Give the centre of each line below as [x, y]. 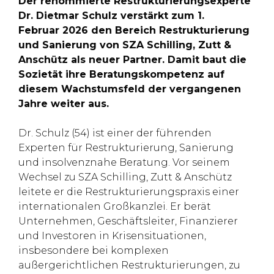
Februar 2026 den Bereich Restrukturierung [134, 30]
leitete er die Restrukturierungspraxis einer [129, 192]
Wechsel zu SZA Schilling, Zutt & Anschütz [125, 177]
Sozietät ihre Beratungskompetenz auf [121, 74]
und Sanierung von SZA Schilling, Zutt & [125, 45]
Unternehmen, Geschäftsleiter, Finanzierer [128, 221]
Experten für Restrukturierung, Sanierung [126, 148]
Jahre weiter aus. [64, 104]
